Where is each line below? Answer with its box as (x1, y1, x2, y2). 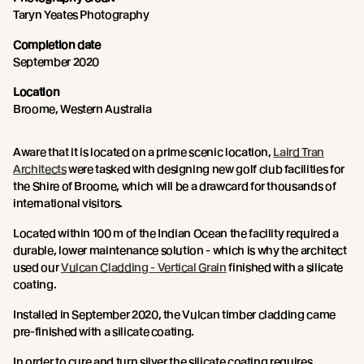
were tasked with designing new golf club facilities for (66, 162, 344, 175)
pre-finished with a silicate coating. (13, 324, 195, 338)
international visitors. (13, 196, 123, 210)
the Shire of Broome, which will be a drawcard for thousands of (13, 179, 336, 193)
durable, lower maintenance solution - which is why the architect (13, 243, 347, 257)
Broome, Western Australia (13, 102, 152, 115)
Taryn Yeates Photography (13, 7, 149, 21)
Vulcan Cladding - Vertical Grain (60, 260, 227, 274)
